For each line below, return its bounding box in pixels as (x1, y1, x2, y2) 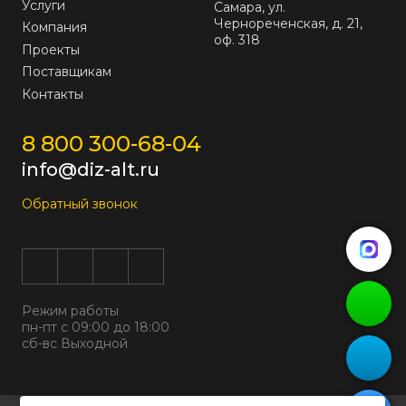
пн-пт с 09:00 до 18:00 (22, 319, 169, 335)
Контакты (22, 85, 83, 102)
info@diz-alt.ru (22, 159, 159, 180)
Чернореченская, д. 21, (214, 14, 362, 32)
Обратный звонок (22, 196, 138, 212)
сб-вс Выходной (22, 335, 128, 352)
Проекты (22, 41, 80, 58)
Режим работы (22, 303, 119, 319)
